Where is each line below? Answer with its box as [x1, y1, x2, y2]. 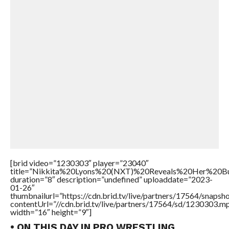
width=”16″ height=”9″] [10, 207, 91, 217]
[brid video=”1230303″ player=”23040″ [10, 158, 149, 168]
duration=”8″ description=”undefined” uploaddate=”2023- [10, 174, 213, 184]
